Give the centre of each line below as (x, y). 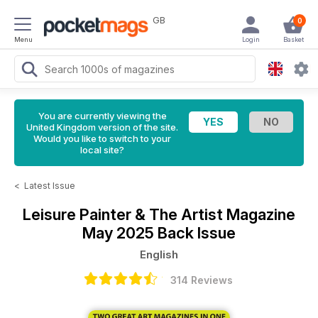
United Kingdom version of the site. (102, 127)
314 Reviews (202, 280)
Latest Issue (50, 186)
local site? (102, 150)
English (159, 254)
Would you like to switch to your (102, 138)
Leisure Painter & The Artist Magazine (159, 214)
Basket (293, 39)
